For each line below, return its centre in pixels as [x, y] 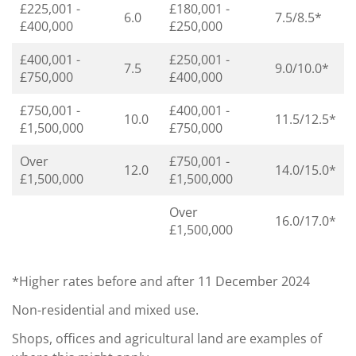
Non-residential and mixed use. [105, 310]
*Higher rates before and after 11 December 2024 [161, 281]
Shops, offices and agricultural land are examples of [167, 338]
